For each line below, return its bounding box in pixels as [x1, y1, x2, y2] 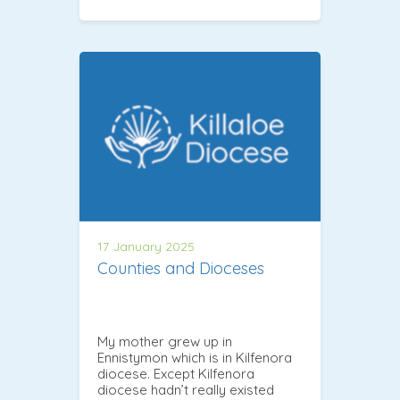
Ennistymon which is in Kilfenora [97, 348, 292, 366]
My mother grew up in [97, 332, 232, 350]
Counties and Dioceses [97, 257, 264, 279]
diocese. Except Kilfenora [97, 364, 254, 382]
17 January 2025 [97, 237, 195, 254]
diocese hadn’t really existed [97, 380, 274, 398]
